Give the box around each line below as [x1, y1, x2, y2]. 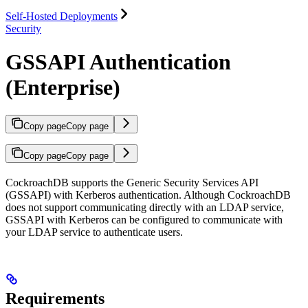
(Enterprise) [5, 74, 120, 100]
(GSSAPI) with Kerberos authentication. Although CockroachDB [5, 189, 291, 201]
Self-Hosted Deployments [5, 10, 118, 22]
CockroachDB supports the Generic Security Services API [5, 177, 258, 189]
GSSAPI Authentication [5, 49, 231, 74]
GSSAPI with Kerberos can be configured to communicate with [5, 214, 283, 226]
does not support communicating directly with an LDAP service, [5, 201, 284, 214]
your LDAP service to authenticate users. [5, 226, 183, 239]
